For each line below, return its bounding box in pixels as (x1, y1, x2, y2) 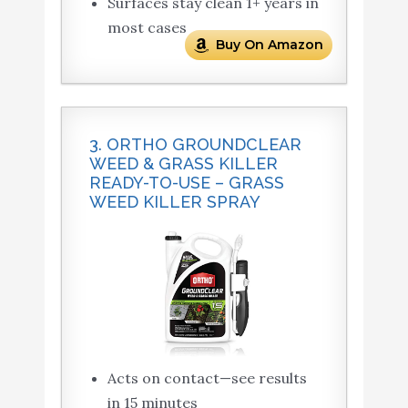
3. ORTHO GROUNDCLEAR (88, 135, 301, 155)
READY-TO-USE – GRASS (88, 173, 284, 193)
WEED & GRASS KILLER (88, 154, 278, 174)
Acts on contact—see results (107, 369, 307, 388)
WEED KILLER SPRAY (88, 192, 260, 212)
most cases (107, 18, 187, 37)
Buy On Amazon (216, 36, 324, 54)
